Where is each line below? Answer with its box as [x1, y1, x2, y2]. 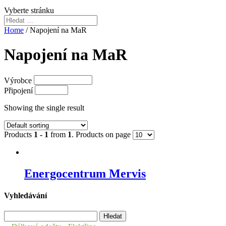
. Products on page [72, 130, 133, 139]
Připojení [4, 86, 33, 95]
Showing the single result [4, 103, 84, 112]
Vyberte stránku [4, 6, 54, 15]
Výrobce [4, 76, 32, 85]
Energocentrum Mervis [24, 166, 146, 180]
